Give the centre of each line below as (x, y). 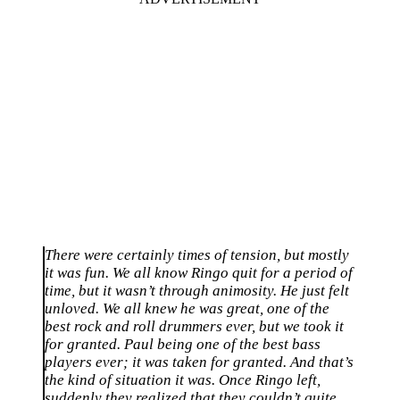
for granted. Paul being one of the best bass (183, 345)
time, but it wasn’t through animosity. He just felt (197, 291)
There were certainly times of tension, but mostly (197, 255)
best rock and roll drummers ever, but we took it (194, 327)
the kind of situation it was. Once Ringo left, (183, 380)
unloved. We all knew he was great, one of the (187, 309)
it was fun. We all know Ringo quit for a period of (199, 273)
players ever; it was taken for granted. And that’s (199, 362)
